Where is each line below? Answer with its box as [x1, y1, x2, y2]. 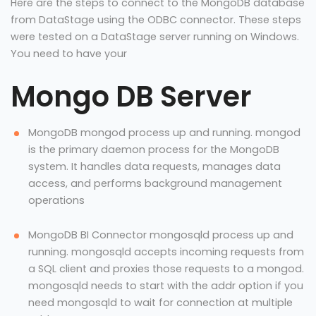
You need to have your [11, 47, 127, 61]
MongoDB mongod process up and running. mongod [28, 125, 300, 140]
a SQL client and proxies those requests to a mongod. [28, 261, 304, 276]
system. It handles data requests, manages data [28, 159, 281, 174]
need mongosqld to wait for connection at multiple [28, 295, 293, 310]
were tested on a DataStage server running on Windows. [11, 30, 299, 44]
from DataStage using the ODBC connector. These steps [11, 13, 301, 28]
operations [28, 193, 85, 207]
